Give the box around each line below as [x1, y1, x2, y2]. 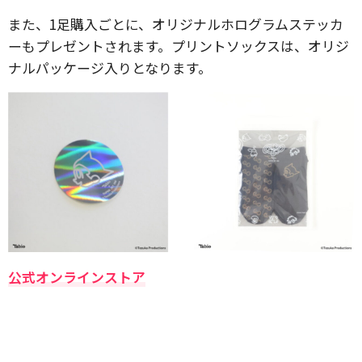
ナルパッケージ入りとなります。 [8, 57, 212, 78]
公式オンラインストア [8, 266, 145, 287]
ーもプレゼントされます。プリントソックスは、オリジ [8, 35, 349, 56]
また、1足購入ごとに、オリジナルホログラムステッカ [8, 13, 343, 34]
